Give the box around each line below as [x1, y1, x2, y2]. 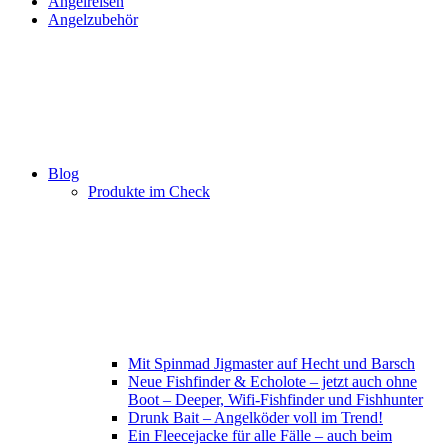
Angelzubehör [48, 11, 138, 28]
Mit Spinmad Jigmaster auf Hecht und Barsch [128, 355, 415, 372]
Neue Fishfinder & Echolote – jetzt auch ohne [128, 373, 417, 390]
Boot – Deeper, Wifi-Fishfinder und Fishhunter [128, 391, 423, 408]
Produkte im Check [88, 183, 210, 200]
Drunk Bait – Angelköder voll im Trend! [128, 409, 383, 426]
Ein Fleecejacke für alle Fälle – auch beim [128, 427, 392, 444]
